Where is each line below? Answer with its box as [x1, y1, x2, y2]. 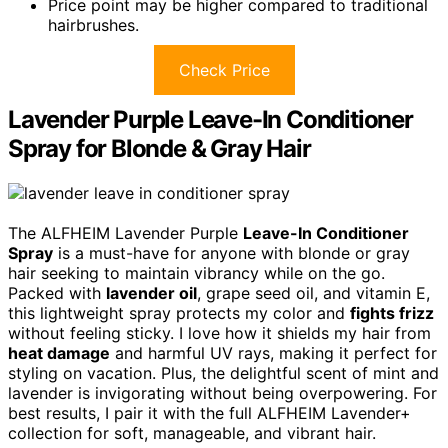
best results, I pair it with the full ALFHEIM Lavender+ [8, 403, 411, 424]
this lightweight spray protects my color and [8, 303, 350, 324]
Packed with [8, 283, 106, 304]
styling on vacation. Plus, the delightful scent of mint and [8, 363, 439, 384]
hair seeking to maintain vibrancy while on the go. [8, 263, 385, 284]
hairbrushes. [48, 15, 139, 36]
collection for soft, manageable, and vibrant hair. [8, 423, 376, 444]
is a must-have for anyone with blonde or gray [53, 243, 410, 264]
